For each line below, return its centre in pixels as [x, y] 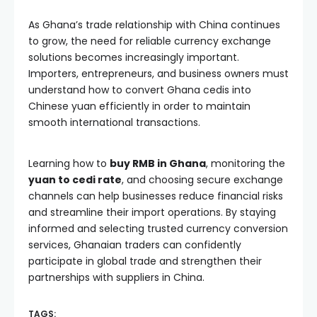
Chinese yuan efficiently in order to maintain [139, 106]
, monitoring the [246, 163]
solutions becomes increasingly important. [134, 57]
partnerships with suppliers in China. [116, 277]
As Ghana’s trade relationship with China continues [154, 24]
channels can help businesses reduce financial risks [156, 196]
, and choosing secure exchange [202, 179]
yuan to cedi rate [75, 179]
